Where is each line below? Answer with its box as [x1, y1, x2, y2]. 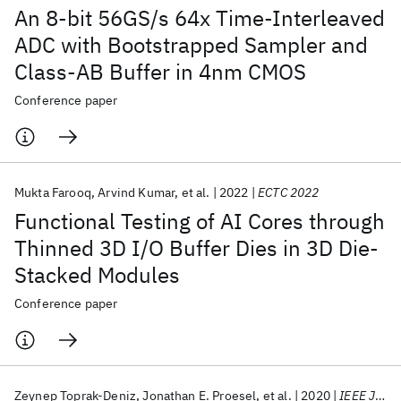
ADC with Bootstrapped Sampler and [14, 30, 368, 59]
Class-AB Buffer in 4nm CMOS [14, 57, 306, 86]
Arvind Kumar [98, 184, 175, 200]
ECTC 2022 [258, 184, 320, 200]
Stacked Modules [14, 260, 180, 289]
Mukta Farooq [14, 184, 91, 200]
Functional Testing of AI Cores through [14, 207, 385, 235]
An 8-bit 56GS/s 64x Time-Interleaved [14, 4, 386, 32]
